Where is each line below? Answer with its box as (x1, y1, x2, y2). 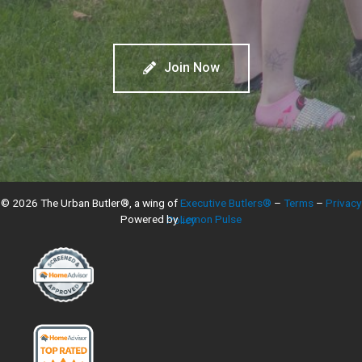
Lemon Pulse (180, 212, 242, 225)
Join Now (163, 59, 220, 75)
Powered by (120, 212, 180, 225)
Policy (166, 213, 196, 226)
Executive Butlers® (180, 196, 271, 209)
